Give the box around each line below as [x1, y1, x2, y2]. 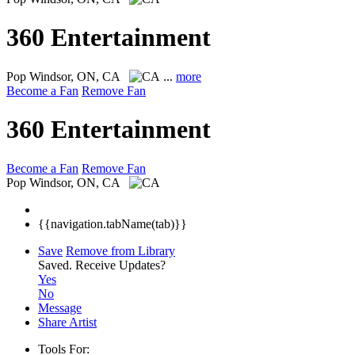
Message [38, 300, 82, 315]
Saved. [38, 258, 75, 272]
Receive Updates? [75, 258, 166, 272]
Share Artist [38, 315, 97, 329]
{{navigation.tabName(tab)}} [38, 216, 187, 231]
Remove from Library [66, 243, 175, 258]
